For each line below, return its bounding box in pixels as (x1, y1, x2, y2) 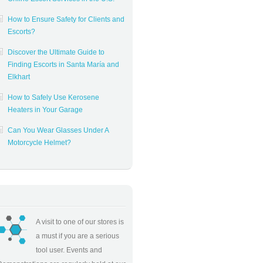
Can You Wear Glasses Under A (8, 126, 109, 134)
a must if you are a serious (36, 232, 119, 240)
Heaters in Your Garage (8, 106, 83, 114)
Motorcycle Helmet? (8, 139, 71, 147)
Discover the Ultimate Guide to (8, 48, 104, 56)
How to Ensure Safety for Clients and (8, 15, 124, 23)
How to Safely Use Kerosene (8, 93, 99, 102)
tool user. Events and (36, 246, 102, 254)
